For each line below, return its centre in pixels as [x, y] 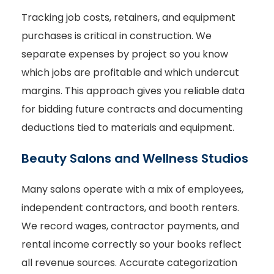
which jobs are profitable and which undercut [130, 73]
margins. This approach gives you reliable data [133, 91]
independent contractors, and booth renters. [130, 207]
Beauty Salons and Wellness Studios [135, 158]
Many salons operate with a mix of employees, [132, 189]
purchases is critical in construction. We [117, 36]
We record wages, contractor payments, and [130, 226]
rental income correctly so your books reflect [131, 244]
